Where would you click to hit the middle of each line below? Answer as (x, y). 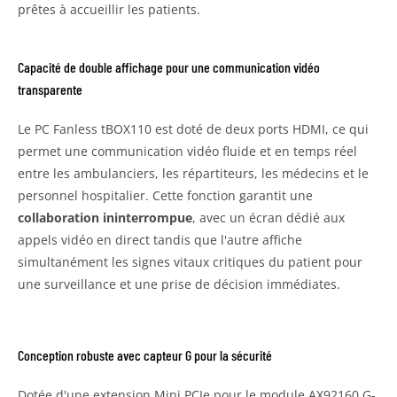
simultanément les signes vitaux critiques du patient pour (190, 261)
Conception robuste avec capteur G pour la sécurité (145, 354)
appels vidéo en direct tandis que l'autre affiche (160, 239)
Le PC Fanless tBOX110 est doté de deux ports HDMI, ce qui (193, 128)
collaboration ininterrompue (105, 217)
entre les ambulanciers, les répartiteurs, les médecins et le (193, 173)
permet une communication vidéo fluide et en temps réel (187, 151)
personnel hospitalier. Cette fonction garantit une (165, 195)
